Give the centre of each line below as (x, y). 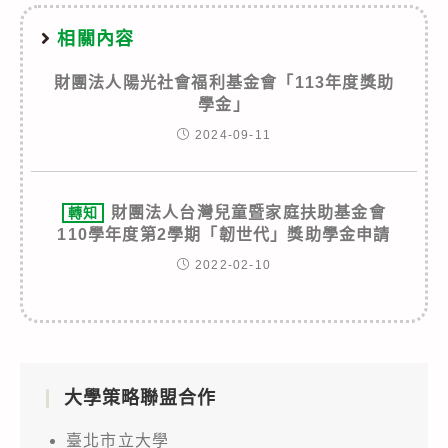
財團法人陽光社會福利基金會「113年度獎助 (224, 82)
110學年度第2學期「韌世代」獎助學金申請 (224, 234)
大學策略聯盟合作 (140, 397)
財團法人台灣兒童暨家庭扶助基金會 (248, 212)
